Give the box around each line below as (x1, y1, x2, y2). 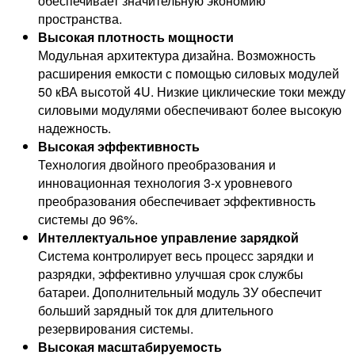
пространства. (38, 10, 122, 29)
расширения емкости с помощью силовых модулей (38, 64, 339, 83)
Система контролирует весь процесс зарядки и (38, 246, 314, 265)
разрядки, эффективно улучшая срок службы (38, 265, 303, 284)
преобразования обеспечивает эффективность (38, 192, 315, 211)
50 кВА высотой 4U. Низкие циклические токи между (38, 82, 345, 101)
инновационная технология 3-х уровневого (38, 174, 292, 193)
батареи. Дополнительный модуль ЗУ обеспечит (38, 283, 322, 302)
